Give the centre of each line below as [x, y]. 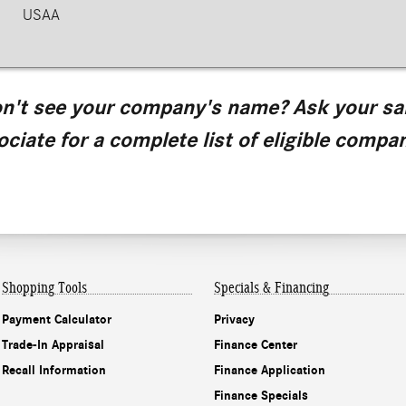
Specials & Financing [271, 288]
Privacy [234, 320]
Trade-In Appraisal [53, 345]
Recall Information [54, 371]
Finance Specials [261, 396]
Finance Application [270, 371]
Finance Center [256, 345]
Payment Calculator [57, 320]
